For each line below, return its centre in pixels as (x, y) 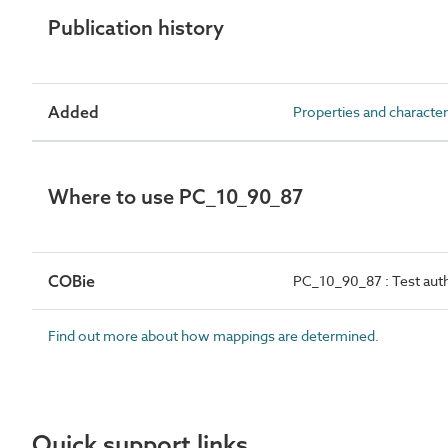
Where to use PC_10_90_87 (175, 196)
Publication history (136, 27)
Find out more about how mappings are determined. (213, 335)
